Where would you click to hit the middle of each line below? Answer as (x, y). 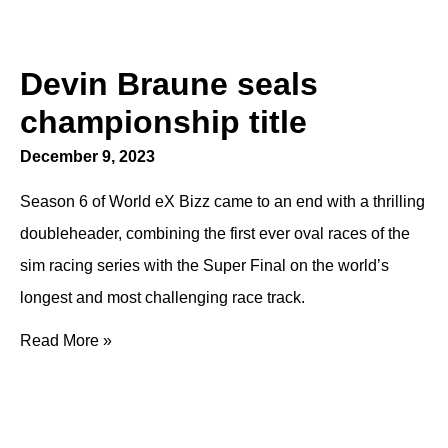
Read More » (66, 340)
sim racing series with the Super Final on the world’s (204, 265)
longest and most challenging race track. (162, 297)
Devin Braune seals (169, 83)
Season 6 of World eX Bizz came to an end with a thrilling (222, 201)
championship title (163, 121)
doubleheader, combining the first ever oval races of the (215, 233)
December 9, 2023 (87, 156)
